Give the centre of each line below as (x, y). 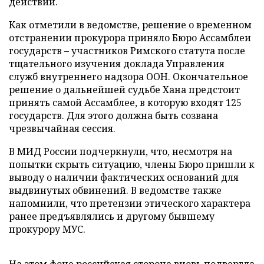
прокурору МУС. (47, 229)
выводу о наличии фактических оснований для (124, 177)
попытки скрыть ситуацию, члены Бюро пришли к (132, 164)
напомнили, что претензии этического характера (130, 203)
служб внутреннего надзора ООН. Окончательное (128, 76)
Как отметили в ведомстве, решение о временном (130, 24)
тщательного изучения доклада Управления (117, 63)
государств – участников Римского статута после (127, 50)
